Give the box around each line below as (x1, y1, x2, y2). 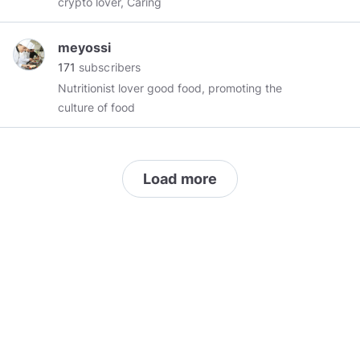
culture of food (58, 100, 135, 114)
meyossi (58, 39, 111, 55)
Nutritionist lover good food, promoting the (58, 81, 118, 95)
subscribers (76, 60, 141, 74)
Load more (142, 170, 218, 187)
